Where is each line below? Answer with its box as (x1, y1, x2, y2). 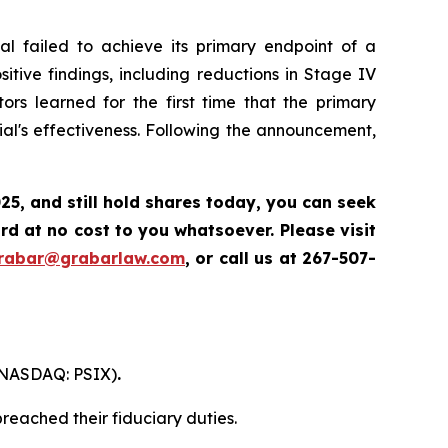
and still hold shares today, (30, 192, 266, 213)
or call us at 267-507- (195, 248, 377, 269)
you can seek (266, 192, 376, 213)
